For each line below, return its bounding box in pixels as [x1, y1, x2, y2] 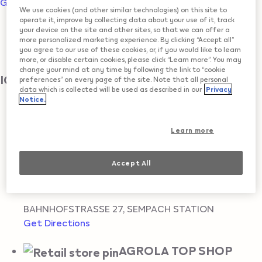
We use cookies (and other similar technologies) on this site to [19, 4, 227, 15]
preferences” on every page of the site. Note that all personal [19, 74, 229, 84]
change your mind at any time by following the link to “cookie [19, 64, 226, 74]
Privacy [205, 84, 232, 94]
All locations [23, 18, 79, 33]
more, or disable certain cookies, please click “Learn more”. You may [19, 54, 242, 64]
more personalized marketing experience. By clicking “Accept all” [19, 34, 235, 44]
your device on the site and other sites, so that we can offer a [19, 24, 230, 35]
